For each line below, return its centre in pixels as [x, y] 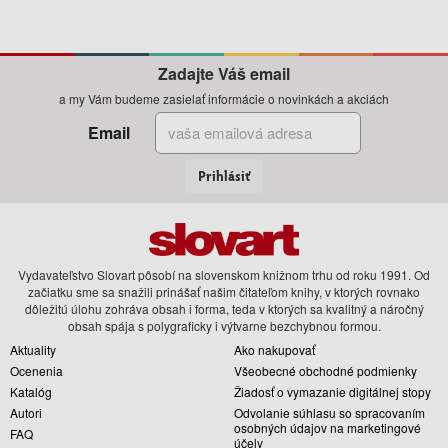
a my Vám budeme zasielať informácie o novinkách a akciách [224, 98]
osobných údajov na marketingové [327, 427]
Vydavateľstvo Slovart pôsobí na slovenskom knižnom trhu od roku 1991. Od [224, 274]
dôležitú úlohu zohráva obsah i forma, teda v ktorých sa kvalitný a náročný [224, 308]
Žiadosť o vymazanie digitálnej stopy [332, 391]
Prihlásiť [224, 175]
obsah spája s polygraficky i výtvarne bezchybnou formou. [224, 325]
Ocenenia [36, 370]
